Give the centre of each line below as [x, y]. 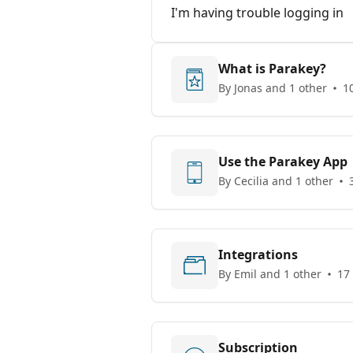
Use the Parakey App [283, 162]
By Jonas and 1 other [273, 88]
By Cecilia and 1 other [276, 181]
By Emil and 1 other [270, 274]
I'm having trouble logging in [257, 13]
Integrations [258, 255]
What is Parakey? [272, 69]
